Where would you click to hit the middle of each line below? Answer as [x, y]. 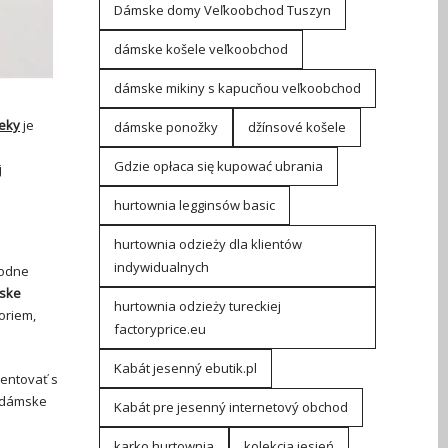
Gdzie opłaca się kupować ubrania [218, 166]
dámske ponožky [165, 127]
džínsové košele [296, 127]
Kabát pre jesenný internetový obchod [230, 407]
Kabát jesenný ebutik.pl [185, 368]
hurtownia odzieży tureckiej [197, 306]
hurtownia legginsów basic [194, 205]
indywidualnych [161, 267]
